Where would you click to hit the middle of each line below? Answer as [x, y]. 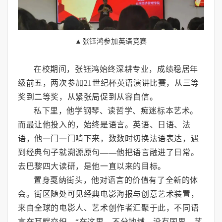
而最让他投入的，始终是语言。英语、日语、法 [104, 124]
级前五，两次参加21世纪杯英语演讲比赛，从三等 [109, 83]
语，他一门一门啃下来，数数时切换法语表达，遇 [109, 138]
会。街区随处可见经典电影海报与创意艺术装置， [109, 194]
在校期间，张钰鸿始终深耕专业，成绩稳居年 [116, 69]
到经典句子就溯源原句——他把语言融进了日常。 [109, 152]
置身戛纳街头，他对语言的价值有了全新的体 [116, 180]
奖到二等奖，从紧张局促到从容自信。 [88, 97]
